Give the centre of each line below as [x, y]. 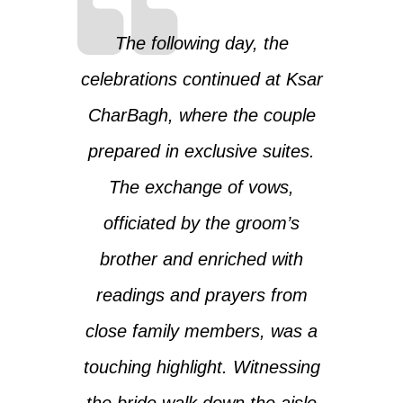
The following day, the [201, 43]
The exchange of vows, [201, 187]
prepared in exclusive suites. [201, 151]
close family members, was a [201, 331]
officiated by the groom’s [201, 223]
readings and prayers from [201, 295]
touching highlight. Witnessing [201, 367]
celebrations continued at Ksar [201, 79]
